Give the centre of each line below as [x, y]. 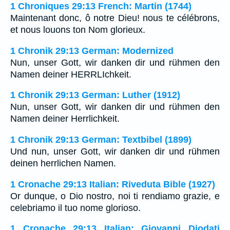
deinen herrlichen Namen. [63, 164]
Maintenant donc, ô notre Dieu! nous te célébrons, [115, 18]
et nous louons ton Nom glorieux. [78, 30]
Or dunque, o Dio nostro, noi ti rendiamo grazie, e [115, 196]
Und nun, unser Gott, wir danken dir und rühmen [115, 152]
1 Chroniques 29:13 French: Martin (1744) [101, 6]
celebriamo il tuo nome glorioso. [75, 208]
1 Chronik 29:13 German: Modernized [92, 51]
